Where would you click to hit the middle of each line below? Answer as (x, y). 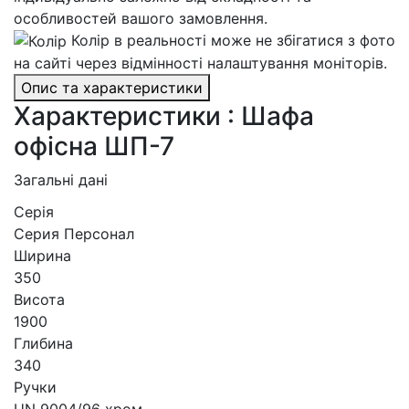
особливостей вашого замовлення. (141, 18)
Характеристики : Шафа (164, 116)
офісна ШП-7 (94, 147)
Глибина (43, 344)
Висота (39, 300)
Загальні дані (61, 180)
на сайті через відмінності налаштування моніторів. (200, 63)
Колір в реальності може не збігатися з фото (233, 40)
